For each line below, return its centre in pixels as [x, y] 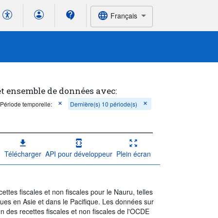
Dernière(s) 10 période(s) [104, 104]
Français [124, 15]
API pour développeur [79, 154]
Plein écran [133, 154]
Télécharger [23, 154]
